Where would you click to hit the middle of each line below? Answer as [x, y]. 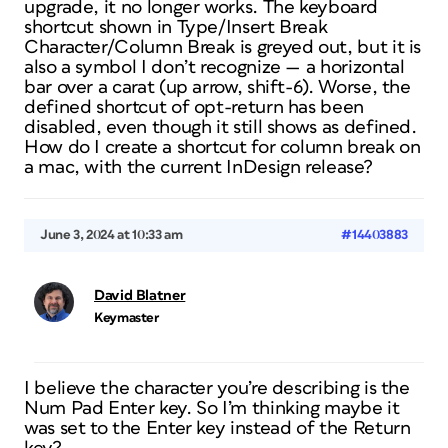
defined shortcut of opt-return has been [194, 107]
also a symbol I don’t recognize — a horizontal [214, 67]
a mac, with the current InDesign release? [198, 167]
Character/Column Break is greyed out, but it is [223, 47]
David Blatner [140, 295]
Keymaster [126, 318]
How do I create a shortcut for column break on [222, 147]
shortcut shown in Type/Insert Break [176, 27]
